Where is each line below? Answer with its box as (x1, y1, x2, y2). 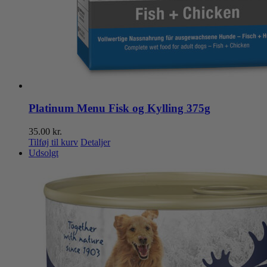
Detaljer (80, 136, 110, 147)
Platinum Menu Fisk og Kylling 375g (29, 102, 210, 115)
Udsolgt (29, 147, 58, 158)
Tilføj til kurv (29, 136, 78, 147)
